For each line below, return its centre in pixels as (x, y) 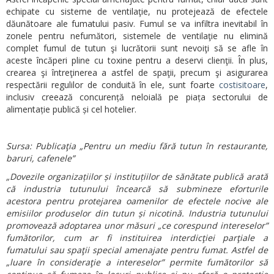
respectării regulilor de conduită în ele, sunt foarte (113, 84)
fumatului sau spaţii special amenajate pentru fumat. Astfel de (137, 250)
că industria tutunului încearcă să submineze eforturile (137, 188)
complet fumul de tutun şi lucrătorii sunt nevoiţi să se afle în (137, 48)
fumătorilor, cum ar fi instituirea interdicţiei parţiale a (137, 237)
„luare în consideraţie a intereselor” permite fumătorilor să (137, 262)
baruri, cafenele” (40, 158)
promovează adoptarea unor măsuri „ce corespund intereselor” (137, 225)
